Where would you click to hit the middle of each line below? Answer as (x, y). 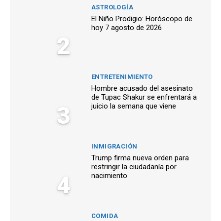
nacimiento (109, 176)
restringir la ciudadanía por (134, 167)
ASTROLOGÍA (112, 7)
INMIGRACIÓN (114, 147)
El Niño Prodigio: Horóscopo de (142, 19)
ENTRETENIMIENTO (122, 77)
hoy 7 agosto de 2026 (127, 28)
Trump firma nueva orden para (140, 158)
